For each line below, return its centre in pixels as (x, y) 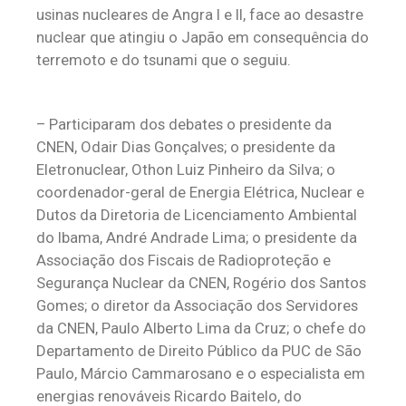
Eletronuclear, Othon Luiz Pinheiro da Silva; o (186, 169)
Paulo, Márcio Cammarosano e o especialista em (201, 373)
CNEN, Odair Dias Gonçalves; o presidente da (186, 147)
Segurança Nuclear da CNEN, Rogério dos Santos (201, 283)
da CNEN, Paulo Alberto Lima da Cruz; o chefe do (201, 328)
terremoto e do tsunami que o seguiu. (164, 60)
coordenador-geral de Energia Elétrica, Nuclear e (200, 192)
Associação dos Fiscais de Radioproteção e (184, 260)
